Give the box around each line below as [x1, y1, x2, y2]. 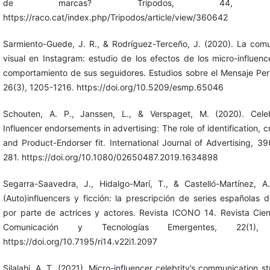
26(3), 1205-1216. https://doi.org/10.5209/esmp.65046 [2, 81, 224, 92]
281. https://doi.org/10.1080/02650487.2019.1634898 [2, 151, 218, 162]
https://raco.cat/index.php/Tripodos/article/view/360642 [2, 11, 228, 22]
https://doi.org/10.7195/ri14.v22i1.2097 [2, 236, 157, 246]
